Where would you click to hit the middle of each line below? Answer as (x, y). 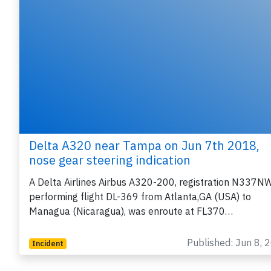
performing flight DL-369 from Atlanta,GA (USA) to (140, 197)
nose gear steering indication (110, 160)
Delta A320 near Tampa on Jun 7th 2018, (144, 146)
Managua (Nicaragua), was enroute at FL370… (131, 211)
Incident (47, 244)
